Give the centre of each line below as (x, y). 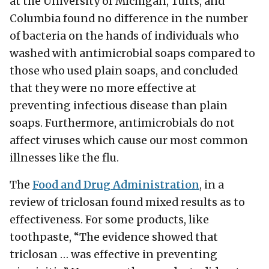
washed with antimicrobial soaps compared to (132, 54)
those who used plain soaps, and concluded (124, 71)
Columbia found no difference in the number (129, 19)
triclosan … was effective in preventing (113, 255)
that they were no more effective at (103, 89)
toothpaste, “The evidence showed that (114, 237)
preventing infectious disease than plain (119, 106)
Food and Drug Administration (116, 185)
